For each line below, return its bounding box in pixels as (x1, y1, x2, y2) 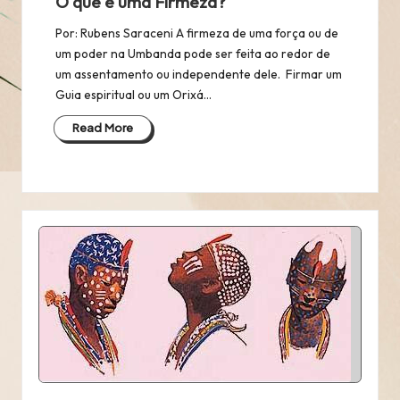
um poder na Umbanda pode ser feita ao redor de (54, 46, 330, 62)
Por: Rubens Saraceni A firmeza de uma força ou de (54, 25, 338, 42)
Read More (71, 121, 134, 136)
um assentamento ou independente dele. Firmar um (54, 66, 342, 83)
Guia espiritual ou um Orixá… (54, 87, 212, 104)
